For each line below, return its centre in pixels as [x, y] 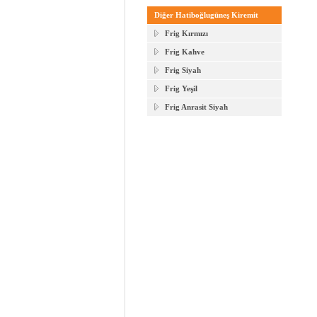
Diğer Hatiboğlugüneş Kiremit [206, 15]
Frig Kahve [185, 52]
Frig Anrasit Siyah [196, 107]
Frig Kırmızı [186, 34]
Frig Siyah [183, 70]
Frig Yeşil [181, 89]
